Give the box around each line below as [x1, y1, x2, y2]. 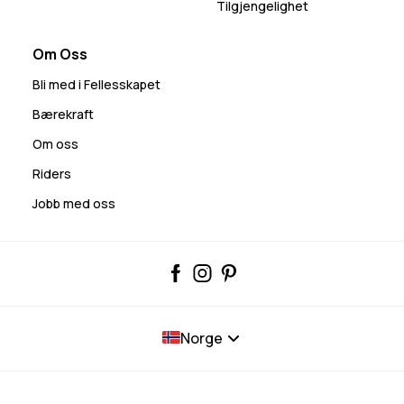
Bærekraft [32, 106, 94, 124]
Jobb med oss [32, 195, 115, 213]
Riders [32, 165, 71, 183]
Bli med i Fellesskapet [32, 76, 161, 94]
